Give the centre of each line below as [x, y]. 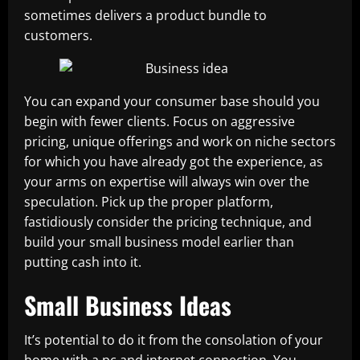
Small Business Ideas [128, 305]
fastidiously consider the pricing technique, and [168, 222]
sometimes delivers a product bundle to [145, 15]
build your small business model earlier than [159, 242]
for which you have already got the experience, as [174, 162]
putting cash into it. [83, 262]
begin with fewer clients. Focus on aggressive [160, 121]
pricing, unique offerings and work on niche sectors [180, 141]
